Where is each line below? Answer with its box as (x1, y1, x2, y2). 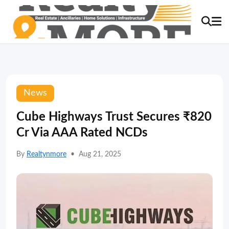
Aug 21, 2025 (79, 151, 121, 158)
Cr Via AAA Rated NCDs (16, 127, 148, 139)
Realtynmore (27, 151, 66, 158)
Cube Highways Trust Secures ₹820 (16, 111, 212, 123)
